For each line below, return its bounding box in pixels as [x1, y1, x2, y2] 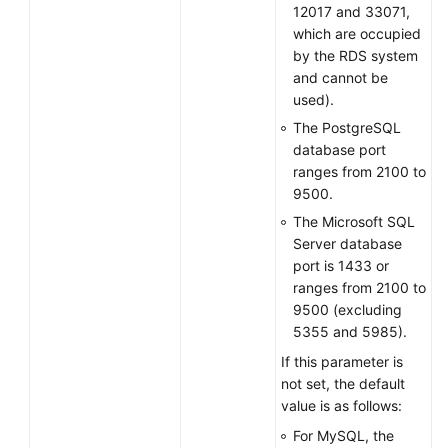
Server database [293, 235, 402, 252]
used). [293, 91, 334, 108]
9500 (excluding [293, 301, 402, 318]
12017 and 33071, [293, 3, 410, 20]
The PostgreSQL [293, 119, 401, 136]
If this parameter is [281, 353, 403, 370]
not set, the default [281, 375, 405, 392]
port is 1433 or [293, 257, 389, 274]
